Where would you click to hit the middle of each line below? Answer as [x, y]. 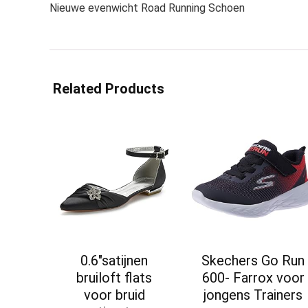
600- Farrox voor [253, 278]
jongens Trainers [253, 295]
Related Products [109, 89]
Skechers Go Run [253, 261]
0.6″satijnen [114, 261]
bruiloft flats [114, 278]
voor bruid [114, 295]
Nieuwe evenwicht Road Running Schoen [147, 8]
